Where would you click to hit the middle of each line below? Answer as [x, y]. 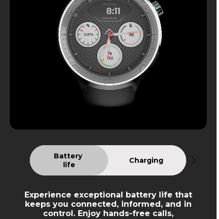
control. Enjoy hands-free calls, [108, 213]
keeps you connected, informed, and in [108, 204]
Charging [146, 160]
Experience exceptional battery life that [108, 195]
